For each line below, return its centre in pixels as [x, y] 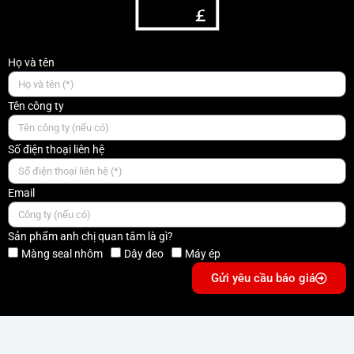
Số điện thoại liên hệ [56, 150]
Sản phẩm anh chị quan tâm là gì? [90, 237]
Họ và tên [31, 63]
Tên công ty [36, 106]
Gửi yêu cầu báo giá [263, 278]
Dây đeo [144, 254]
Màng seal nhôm [62, 254]
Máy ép [203, 254]
